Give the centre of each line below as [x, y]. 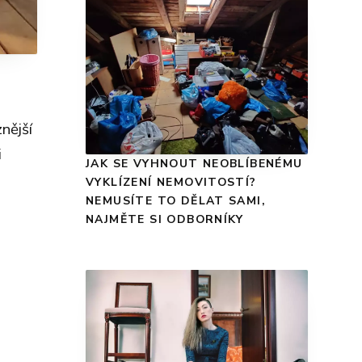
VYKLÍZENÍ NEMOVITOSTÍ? [171, 182]
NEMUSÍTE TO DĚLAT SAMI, [176, 200]
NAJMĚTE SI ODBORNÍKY [165, 219]
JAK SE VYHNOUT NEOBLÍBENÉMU [194, 163]
